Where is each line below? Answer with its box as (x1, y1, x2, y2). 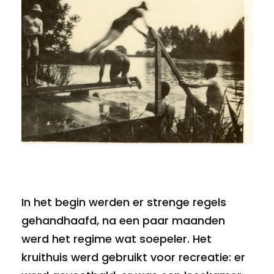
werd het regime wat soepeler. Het (21, 231, 212, 246)
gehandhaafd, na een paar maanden (21, 212, 225, 228)
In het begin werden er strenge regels (21, 194, 226, 210)
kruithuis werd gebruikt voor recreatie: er (21, 249, 245, 265)
